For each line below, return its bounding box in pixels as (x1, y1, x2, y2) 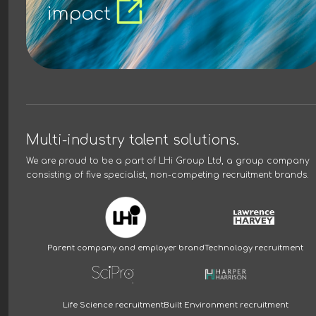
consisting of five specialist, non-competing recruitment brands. (26, 170, 308, 181)
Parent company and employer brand (47, 243, 205, 253)
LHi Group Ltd (159, 156, 221, 166)
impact (47, 4, 111, 25)
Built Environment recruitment (163, 300, 288, 310)
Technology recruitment (205, 243, 303, 253)
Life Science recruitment (62, 300, 164, 310)
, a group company (221, 156, 310, 166)
